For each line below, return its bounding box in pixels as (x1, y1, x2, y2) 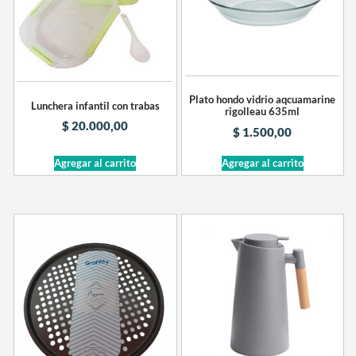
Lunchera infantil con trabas (30, 99, 160, 112)
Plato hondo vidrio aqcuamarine (189, 93, 336, 106)
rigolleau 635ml (225, 105, 300, 118)
